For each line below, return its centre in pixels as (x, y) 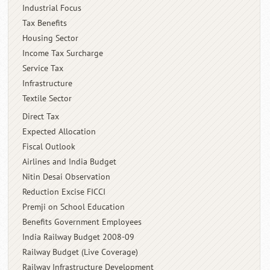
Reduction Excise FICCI (64, 192)
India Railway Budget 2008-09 (79, 237)
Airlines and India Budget (70, 162)
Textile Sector (47, 98)
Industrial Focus (52, 8)
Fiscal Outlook (49, 146)
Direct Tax (41, 116)
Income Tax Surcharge (63, 53)
